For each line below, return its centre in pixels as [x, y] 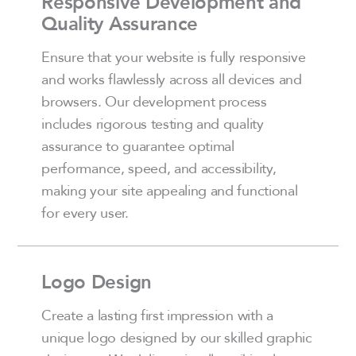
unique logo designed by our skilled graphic [177, 337]
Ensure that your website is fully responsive [174, 57]
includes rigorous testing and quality [153, 124]
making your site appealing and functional [170, 190]
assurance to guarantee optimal [138, 146]
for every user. [85, 213]
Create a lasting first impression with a [157, 315]
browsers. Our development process [154, 101]
